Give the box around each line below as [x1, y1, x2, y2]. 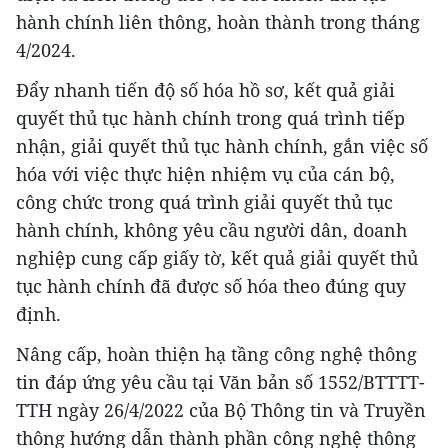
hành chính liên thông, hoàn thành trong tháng [16, 9, 420, 34]
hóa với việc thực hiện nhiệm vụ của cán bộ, [16, 161, 395, 186]
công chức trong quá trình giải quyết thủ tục [16, 189, 393, 214]
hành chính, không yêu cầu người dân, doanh [16, 217, 407, 242]
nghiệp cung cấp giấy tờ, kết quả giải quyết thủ [16, 245, 418, 270]
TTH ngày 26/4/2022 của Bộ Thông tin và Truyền [16, 397, 426, 422]
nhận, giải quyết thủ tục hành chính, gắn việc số [16, 133, 428, 158]
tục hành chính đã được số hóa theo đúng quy [16, 273, 406, 298]
